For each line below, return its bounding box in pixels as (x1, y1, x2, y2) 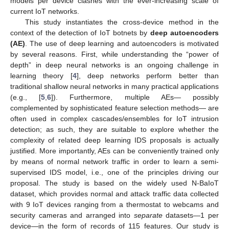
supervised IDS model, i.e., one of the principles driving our (10, 168, 219, 176)
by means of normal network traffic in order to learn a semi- (10, 157, 219, 166)
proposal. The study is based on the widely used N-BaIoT (10, 178, 219, 187)
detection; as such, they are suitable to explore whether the (10, 125, 219, 133)
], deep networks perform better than (76, 71, 219, 80)
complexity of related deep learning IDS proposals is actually (10, 135, 219, 144)
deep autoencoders (150, 28, 219, 37)
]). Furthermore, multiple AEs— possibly (51, 93, 219, 101)
